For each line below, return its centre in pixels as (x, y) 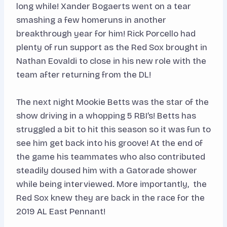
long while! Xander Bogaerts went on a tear (104, 7)
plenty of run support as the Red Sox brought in (112, 48)
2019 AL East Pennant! (61, 212)
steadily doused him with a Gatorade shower (107, 171)
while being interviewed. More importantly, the (111, 184)
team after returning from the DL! (85, 75)
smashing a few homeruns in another (91, 20)
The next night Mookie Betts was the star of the (112, 102)
